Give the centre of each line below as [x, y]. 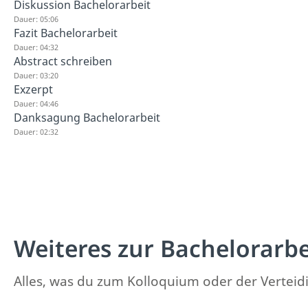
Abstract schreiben [63, 61]
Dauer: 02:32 [36, 132]
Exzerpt [33, 89]
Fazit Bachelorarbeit [66, 33]
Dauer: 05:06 [36, 19]
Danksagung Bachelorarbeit [87, 118]
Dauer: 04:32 [36, 47]
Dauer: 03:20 [36, 75]
